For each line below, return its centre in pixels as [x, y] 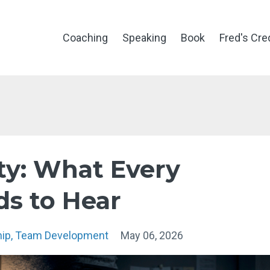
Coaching [85, 38]
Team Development [62, 235]
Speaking [144, 38]
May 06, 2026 [152, 235]
